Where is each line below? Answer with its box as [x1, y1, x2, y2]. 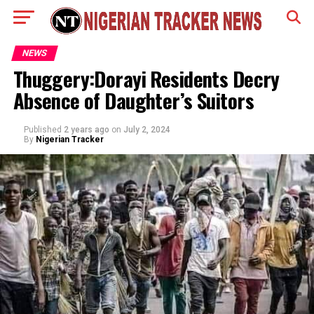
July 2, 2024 [123, 125, 170, 135]
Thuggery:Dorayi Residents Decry [13, 64, 280, 93]
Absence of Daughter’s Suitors [13, 86, 254, 115]
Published [23, 125, 62, 135]
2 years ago [63, 125, 109, 135]
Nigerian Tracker [35, 135, 104, 144]
